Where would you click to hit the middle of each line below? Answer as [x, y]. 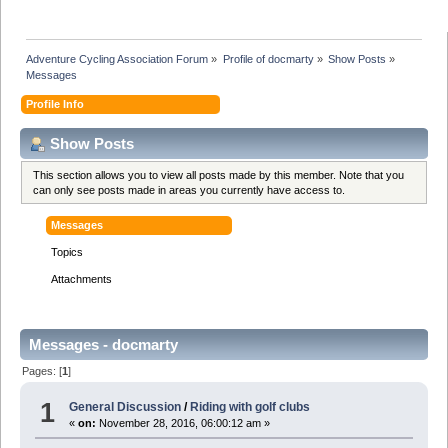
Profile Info [55, 103]
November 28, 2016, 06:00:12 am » [183, 423]
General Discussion [125, 407]
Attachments [82, 278]
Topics [67, 251]
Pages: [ [42, 370]
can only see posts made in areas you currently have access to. [189, 189]
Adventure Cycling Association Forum [117, 58]
